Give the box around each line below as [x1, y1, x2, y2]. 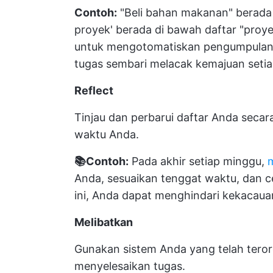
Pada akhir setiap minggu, [129, 155, 268, 168]
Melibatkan [74, 216, 133, 229]
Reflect [74, 84, 113, 97]
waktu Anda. [74, 128, 139, 141]
